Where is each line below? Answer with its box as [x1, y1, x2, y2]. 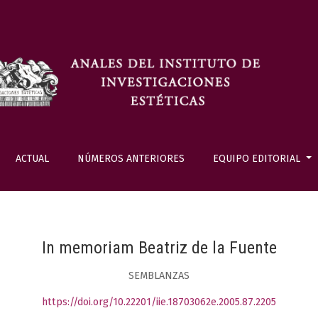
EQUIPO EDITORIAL [213, 153, 304, 165]
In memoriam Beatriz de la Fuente [41, 237, 277, 258]
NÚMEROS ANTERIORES [77, 153, 185, 165]
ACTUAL [15, 153, 49, 165]
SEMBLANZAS [128, 269, 190, 282]
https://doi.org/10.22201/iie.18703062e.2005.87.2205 [42, 296, 276, 309]
